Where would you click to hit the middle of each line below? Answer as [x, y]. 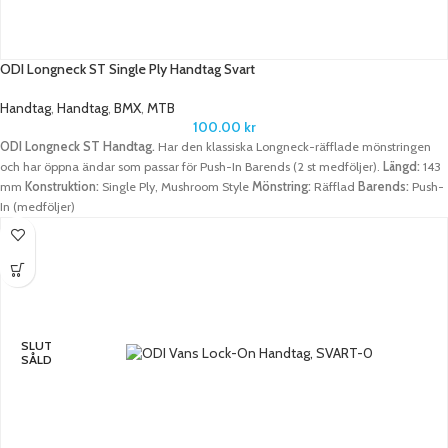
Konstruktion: [63, 187]
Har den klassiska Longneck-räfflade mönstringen [293, 147]
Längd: [401, 167]
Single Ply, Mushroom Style [177, 187]
